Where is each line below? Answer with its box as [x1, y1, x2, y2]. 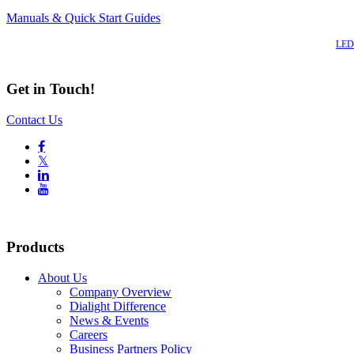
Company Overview [70, 284, 171, 299]
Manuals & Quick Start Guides [6, 10, 160, 24]
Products [6, 238, 64, 255]
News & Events [70, 313, 149, 327]
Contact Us [6, 113, 62, 127]
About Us [38, 270, 87, 284]
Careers [70, 327, 107, 341]
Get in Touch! [6, 81, 95, 98]
